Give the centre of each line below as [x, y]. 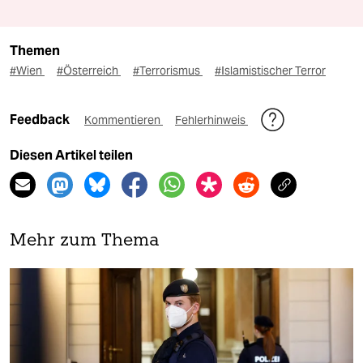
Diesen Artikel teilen [71, 155]
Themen [35, 50]
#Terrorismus [168, 70]
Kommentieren [124, 120]
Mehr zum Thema [85, 241]
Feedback [41, 119]
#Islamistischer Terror [270, 70]
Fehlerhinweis [211, 120]
